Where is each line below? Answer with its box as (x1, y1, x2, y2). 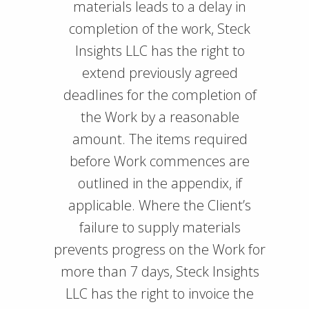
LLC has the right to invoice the (66, 284, 254, 303)
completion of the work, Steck (69, 19, 250, 38)
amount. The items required (72, 130, 248, 148)
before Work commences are (70, 152, 250, 170)
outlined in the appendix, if (77, 174, 242, 192)
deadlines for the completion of (63, 86, 257, 104)
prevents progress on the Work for (54, 240, 266, 259)
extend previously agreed (81, 63, 238, 82)
